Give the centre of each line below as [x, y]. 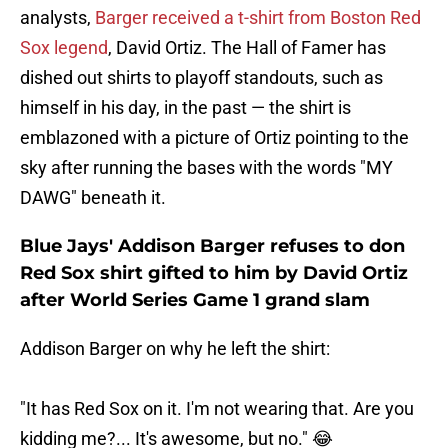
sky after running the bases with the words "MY [206, 168]
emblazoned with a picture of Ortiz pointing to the [214, 138]
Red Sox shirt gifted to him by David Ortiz [214, 273]
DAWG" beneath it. [93, 198]
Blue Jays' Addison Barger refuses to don [212, 246]
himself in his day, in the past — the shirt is [185, 108]
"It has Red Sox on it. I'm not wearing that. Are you [217, 409]
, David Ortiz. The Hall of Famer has [247, 48]
